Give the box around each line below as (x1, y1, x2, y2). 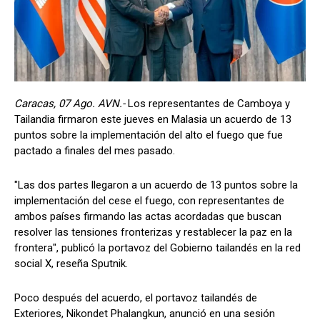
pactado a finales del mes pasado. (14, 144, 175, 157)
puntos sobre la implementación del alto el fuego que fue (14, 128, 283, 141)
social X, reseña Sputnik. (14, 256, 131, 270)
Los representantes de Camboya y (128, 96, 290, 110)
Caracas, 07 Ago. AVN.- (14, 96, 128, 110)
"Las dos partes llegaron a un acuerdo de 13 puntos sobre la (14, 178, 298, 191)
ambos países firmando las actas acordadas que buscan (14, 209, 281, 223)
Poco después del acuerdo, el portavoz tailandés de (14, 291, 257, 304)
